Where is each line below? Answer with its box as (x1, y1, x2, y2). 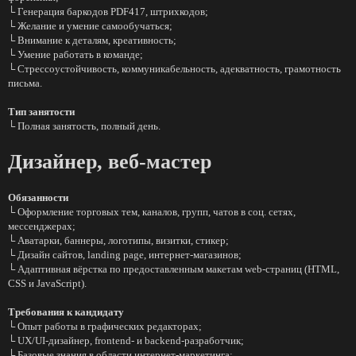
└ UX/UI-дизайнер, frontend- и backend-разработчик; (8, 335, 244, 346)
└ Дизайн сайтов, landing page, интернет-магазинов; (8, 249, 242, 261)
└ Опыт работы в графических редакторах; (8, 320, 202, 332)
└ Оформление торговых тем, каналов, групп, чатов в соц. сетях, (8, 206, 296, 218)
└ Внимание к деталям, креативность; (8, 34, 176, 46)
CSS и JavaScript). (8, 277, 87, 289)
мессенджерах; (8, 220, 75, 232)
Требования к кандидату (8, 306, 124, 318)
